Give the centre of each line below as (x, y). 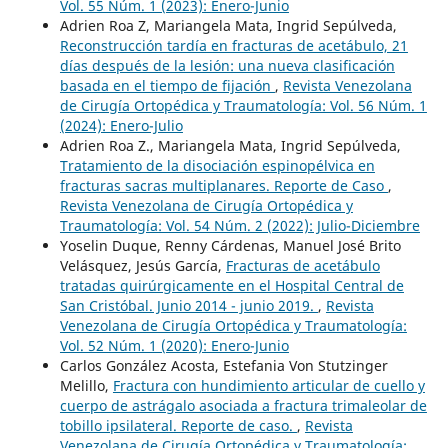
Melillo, (86, 386)
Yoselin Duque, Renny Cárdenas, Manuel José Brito (230, 246)
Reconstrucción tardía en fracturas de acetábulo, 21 (233, 46)
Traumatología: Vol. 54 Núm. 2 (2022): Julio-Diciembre (239, 226)
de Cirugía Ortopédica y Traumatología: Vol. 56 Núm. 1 (243, 106)
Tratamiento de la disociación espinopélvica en (217, 166)
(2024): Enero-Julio (121, 126)
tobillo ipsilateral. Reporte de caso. (178, 426)
